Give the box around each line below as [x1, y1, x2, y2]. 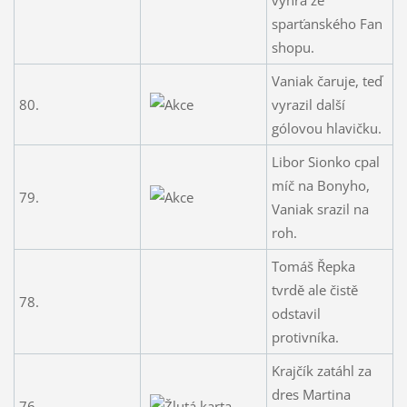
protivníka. [271, 327, 339, 346]
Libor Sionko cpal [271, 152, 380, 171]
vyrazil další [271, 94, 345, 114]
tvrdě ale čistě [271, 280, 358, 299]
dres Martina [271, 384, 351, 403]
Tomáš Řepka [271, 256, 355, 275]
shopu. [271, 37, 314, 56]
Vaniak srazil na [271, 199, 369, 218]
